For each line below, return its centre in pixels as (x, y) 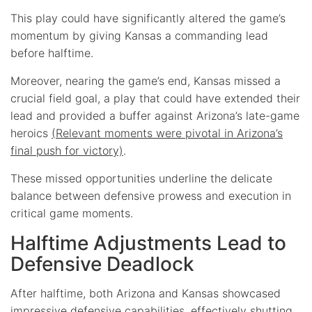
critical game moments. (72, 213)
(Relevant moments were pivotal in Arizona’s (167, 133)
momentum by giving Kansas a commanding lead (139, 35)
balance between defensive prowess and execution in (151, 195)
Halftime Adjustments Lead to (148, 243)
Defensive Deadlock (102, 264)
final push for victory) (67, 150)
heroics (31, 133)
